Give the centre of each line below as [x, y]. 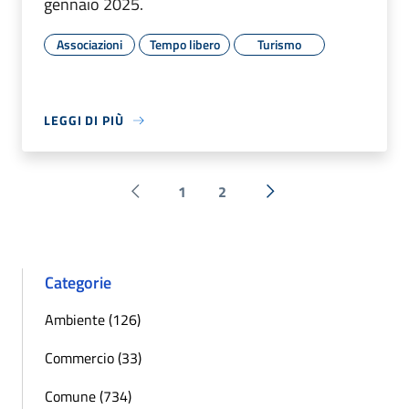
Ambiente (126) [93, 320]
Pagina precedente [192, 201]
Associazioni [89, 45]
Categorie [78, 283]
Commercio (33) [93, 358]
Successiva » [309, 201]
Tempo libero [184, 45]
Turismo [279, 45]
